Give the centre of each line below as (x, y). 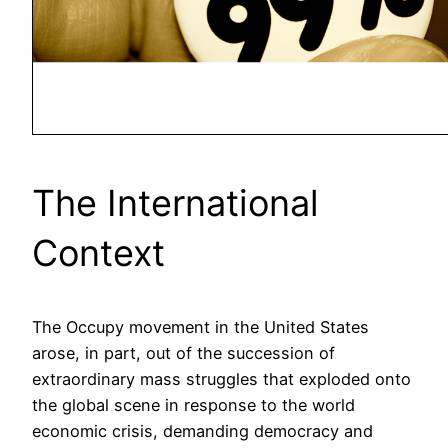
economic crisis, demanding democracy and (202, 431)
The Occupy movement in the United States (200, 327)
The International (175, 203)
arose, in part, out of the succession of (183, 353)
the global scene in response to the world (193, 405)
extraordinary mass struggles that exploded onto (221, 379)
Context (98, 253)
